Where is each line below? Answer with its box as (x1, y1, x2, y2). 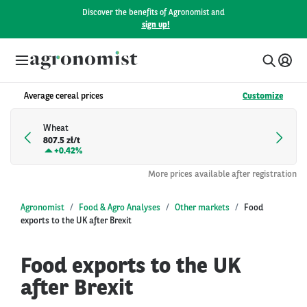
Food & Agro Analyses (79, 203, 160, 212)
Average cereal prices (24, 92, 103, 101)
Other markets (175, 203, 230, 212)
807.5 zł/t (43, 136, 80, 146)
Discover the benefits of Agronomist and (82, 9, 225, 17)
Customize (243, 92, 283, 101)
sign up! (141, 21, 170, 29)
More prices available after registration (148, 169, 297, 179)
